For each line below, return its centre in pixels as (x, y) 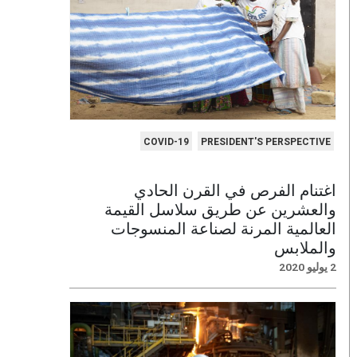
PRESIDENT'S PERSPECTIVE (265, 141)
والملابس (305, 246)
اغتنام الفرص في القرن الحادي (235, 188)
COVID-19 (166, 141)
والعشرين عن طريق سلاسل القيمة (220, 208)
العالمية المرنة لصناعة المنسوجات (224, 227)
